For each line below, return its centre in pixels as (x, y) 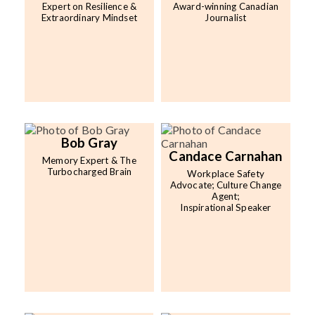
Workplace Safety (226, 174)
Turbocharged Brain (89, 172)
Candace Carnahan (226, 156)
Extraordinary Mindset (89, 18)
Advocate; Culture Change (226, 185)
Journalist (226, 18)
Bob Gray (89, 143)
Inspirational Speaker (226, 208)
